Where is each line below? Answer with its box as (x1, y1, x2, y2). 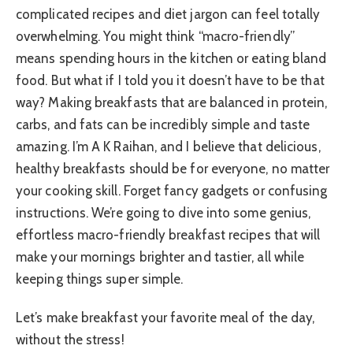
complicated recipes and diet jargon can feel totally (16, 6, 321, 23)
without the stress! (16, 331, 124, 347)
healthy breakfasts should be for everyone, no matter (16, 161, 330, 177)
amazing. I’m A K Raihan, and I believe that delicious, (16, 139, 321, 155)
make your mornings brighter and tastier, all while (16, 249, 305, 266)
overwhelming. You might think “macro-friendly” (16, 28, 295, 45)
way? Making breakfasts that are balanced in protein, (16, 95, 328, 111)
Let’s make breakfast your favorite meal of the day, (16, 309, 315, 325)
